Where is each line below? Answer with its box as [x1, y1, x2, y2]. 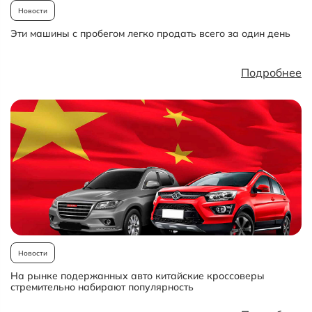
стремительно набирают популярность [10, 281, 194, 293]
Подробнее [241, 65, 302, 79]
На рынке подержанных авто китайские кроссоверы [10, 270, 265, 282]
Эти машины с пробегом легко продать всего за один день [10, 27, 290, 40]
